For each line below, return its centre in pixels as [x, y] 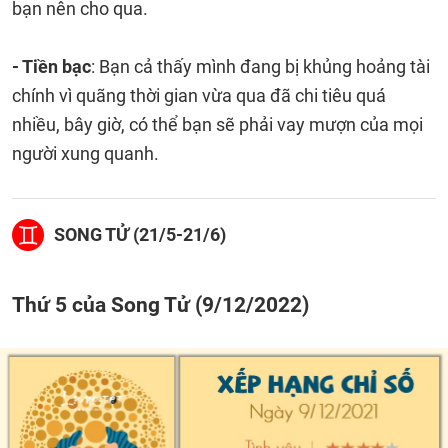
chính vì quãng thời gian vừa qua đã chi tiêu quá [199, 95]
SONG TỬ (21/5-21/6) [140, 234]
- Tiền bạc [51, 66]
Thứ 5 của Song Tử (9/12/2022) [160, 304]
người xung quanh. [85, 153]
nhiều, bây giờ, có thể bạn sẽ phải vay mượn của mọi [217, 124]
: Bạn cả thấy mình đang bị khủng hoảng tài [260, 66]
